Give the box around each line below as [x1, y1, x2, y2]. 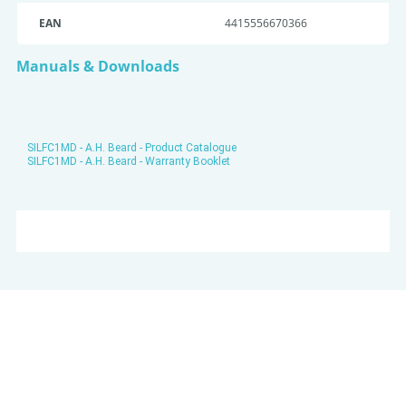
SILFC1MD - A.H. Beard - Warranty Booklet [27, 155, 230, 168]
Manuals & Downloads [16, 56, 179, 76]
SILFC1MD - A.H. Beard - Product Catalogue [27, 141, 237, 154]
